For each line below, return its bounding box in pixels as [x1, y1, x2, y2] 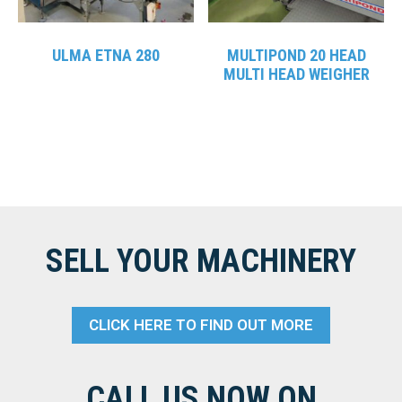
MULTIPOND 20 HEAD [226, 46, 366, 66]
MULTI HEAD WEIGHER [223, 65, 370, 84]
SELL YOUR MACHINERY [46, 242, 356, 281]
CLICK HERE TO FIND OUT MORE [89, 316, 313, 335]
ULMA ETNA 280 [51, 46, 160, 66]
